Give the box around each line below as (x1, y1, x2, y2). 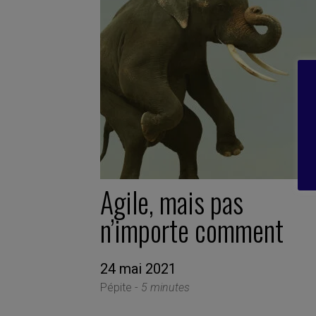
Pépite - (100, 280, 141, 294)
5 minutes (141, 280, 190, 294)
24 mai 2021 (100, 260, 176, 277)
